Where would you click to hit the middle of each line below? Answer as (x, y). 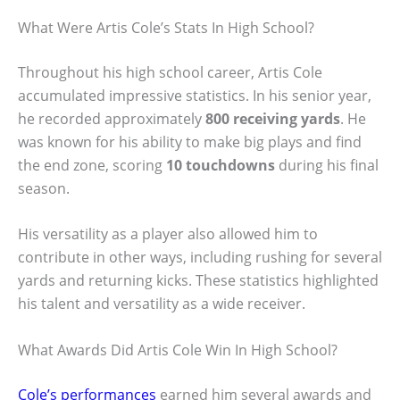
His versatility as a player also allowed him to (168, 234)
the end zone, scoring (92, 165)
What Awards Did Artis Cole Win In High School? (178, 350)
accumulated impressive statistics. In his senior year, (195, 95)
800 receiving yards (273, 118)
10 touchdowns (221, 165)
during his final (327, 165)
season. (44, 188)
